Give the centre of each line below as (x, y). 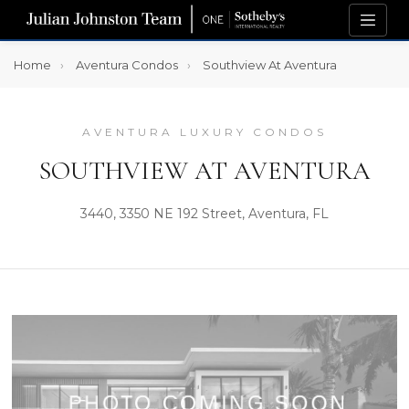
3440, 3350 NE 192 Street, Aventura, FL (204, 214)
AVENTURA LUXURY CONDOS (204, 132)
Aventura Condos (127, 65)
